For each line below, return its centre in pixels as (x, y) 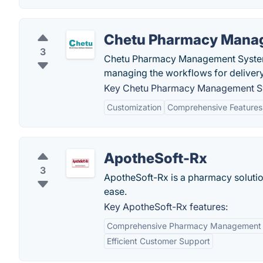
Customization (134, 107)
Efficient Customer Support (159, 241)
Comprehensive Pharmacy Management (184, 226)
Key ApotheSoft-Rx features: (166, 207)
